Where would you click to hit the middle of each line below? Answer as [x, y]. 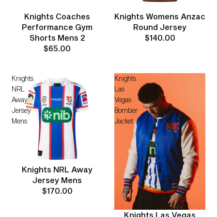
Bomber [126, 110]
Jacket [124, 121]
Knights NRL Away [57, 169]
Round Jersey [160, 27]
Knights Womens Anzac [160, 16]
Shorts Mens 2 [57, 38]
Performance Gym [57, 27]
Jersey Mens [57, 180]
